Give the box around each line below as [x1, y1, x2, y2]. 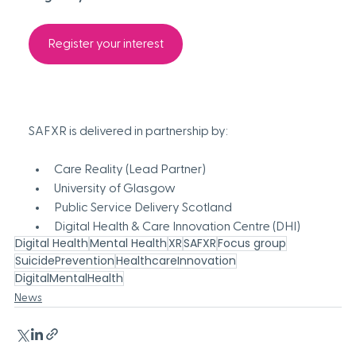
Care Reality [53, 163, 123, 176]
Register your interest [47, 37, 164, 51]
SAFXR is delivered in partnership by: [28, 125, 230, 138]
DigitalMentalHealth [14, 270, 123, 287]
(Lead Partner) [122, 163, 208, 176]
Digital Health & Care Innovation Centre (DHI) [53, 220, 303, 234]
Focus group [217, 235, 286, 252]
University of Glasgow [53, 182, 176, 195]
